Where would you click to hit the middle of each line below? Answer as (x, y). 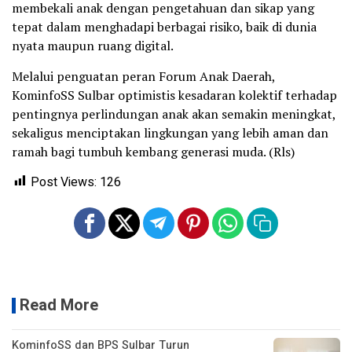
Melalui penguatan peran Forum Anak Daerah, (143, 76)
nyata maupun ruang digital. (93, 45)
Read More (59, 305)
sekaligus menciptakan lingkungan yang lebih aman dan (170, 132)
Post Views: (64, 182)
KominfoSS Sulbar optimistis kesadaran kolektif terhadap (174, 95)
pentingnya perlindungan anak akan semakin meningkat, (174, 114)
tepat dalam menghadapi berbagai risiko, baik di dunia (164, 26)
